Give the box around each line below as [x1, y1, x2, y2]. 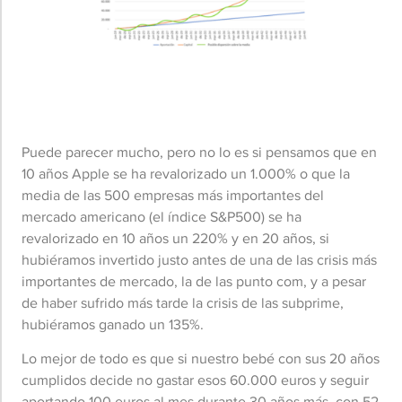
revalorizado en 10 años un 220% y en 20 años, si [22, 227, 329, 249]
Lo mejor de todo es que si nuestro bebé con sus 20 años [22, 348, 380, 370]
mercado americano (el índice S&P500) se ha [22, 205, 301, 227]
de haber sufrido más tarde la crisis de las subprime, [22, 292, 344, 313]
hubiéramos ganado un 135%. [22, 313, 204, 335]
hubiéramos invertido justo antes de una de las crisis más [22, 249, 377, 270]
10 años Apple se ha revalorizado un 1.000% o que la [22, 162, 350, 184]
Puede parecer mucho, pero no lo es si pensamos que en [22, 141, 377, 162]
